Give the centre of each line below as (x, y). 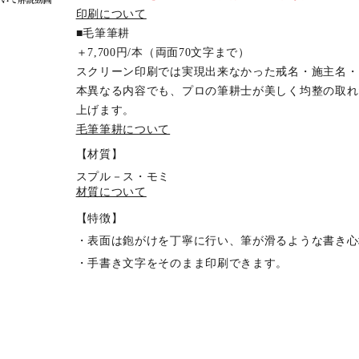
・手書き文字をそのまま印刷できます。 (182, 263)
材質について (111, 192)
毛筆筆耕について (123, 129)
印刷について (111, 14)
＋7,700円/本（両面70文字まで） (163, 52)
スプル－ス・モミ (123, 177)
